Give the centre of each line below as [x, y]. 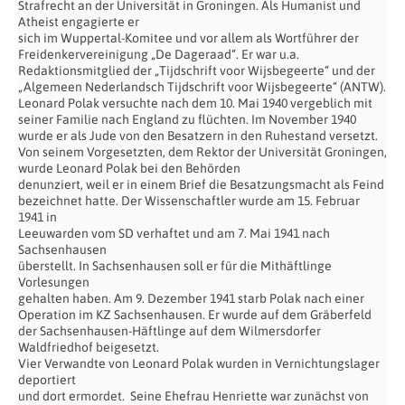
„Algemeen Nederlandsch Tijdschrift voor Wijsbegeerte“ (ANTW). [202, 86]
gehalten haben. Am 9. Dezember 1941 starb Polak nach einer [191, 298]
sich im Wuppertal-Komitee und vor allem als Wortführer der [188, 38]
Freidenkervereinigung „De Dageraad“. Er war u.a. [159, 54]
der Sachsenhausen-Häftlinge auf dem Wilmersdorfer [170, 330]
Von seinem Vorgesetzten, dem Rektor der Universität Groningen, [202, 151]
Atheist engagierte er [79, 21]
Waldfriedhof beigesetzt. [89, 347]
